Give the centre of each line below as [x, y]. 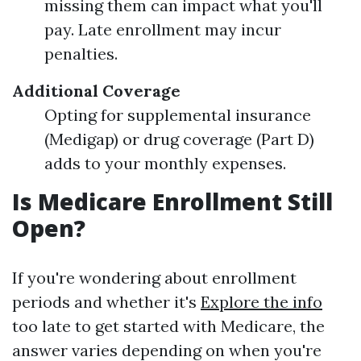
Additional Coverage [96, 91]
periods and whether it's [106, 302]
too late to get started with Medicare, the [168, 326]
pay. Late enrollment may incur [163, 29]
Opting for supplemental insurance [178, 115]
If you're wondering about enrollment [154, 278]
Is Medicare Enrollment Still [172, 201]
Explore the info [261, 302]
